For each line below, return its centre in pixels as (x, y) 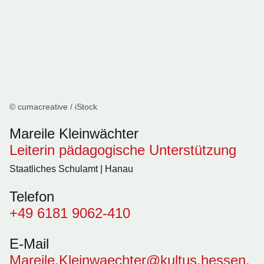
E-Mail (29, 244)
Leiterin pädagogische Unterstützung (123, 150)
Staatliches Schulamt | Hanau (71, 169)
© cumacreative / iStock (53, 107)
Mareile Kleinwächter (74, 133)
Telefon (32, 197)
